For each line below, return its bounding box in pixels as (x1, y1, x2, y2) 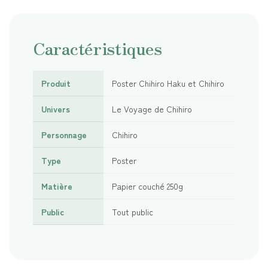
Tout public (112, 205, 153, 218)
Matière (41, 179, 72, 192)
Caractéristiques (33, 35, 162, 60)
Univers (41, 102, 70, 115)
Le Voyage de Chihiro (112, 102, 192, 115)
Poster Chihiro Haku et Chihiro (112, 77, 224, 89)
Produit (41, 77, 71, 89)
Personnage (41, 128, 87, 141)
